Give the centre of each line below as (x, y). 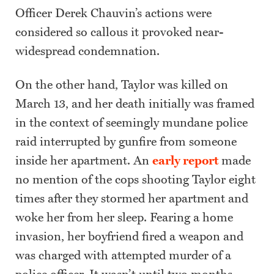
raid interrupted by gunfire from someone (126, 142)
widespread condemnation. (89, 52)
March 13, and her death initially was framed (135, 104)
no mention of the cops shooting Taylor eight (135, 180)
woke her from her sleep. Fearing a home (124, 218)
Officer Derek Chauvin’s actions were (113, 14)
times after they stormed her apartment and (132, 199)
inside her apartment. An (84, 161)
